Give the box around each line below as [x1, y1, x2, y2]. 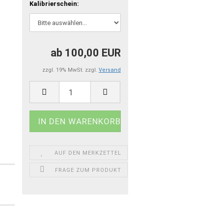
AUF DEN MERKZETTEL [55, 150, 122, 156]
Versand [98, 67, 121, 73]
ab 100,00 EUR [50, 47, 121, 59]
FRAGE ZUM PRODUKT [55, 167, 121, 173]
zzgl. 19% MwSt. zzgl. [42, 67, 99, 73]
